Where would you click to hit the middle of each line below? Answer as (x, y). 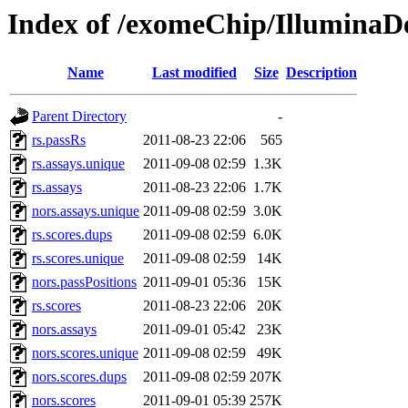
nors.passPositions (84, 282)
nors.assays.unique (86, 211)
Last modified (194, 73)
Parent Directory (79, 117)
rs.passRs (59, 140)
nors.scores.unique (85, 353)
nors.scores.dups (79, 377)
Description (321, 73)
